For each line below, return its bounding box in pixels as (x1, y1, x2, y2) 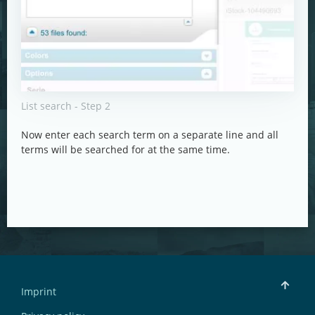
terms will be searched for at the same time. (21, 142, 230, 156)
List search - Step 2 (21, 98, 110, 112)
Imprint (21, 284, 56, 298)
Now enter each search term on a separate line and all (21, 127, 278, 141)
